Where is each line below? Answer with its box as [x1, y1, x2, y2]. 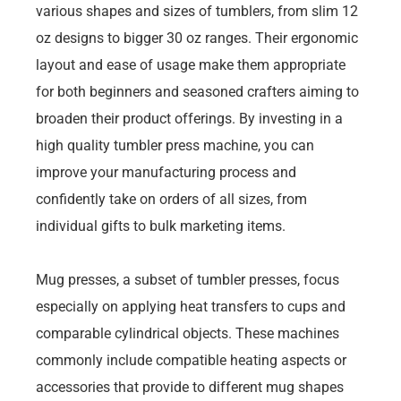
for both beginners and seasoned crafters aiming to [36, 82, 359, 100]
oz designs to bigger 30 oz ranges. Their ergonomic [36, 29, 358, 47]
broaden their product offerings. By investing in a [36, 109, 343, 127]
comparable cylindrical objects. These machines [36, 324, 339, 342]
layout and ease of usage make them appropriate [36, 55, 346, 73]
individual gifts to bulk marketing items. [36, 217, 286, 235]
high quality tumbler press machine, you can [36, 136, 314, 154]
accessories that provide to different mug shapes [36, 378, 344, 396]
